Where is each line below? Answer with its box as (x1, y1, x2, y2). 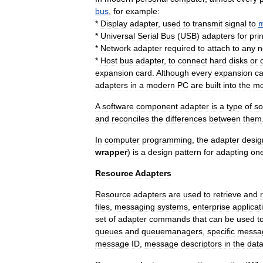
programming (142, 135, 192, 144)
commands (149, 214, 190, 224)
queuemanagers (141, 227, 203, 236)
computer (104, 135, 140, 144)
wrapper (95, 147, 127, 157)
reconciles (112, 114, 149, 123)
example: (126, 6, 160, 16)
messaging (114, 202, 155, 211)
